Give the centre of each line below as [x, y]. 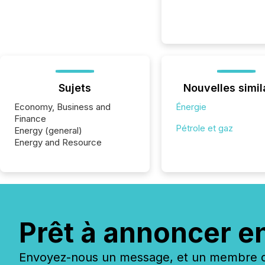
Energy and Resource [58, 142]
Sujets [75, 88]
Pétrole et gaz [204, 128]
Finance [30, 119]
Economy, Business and [62, 107]
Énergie [191, 107]
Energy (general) [48, 130]
